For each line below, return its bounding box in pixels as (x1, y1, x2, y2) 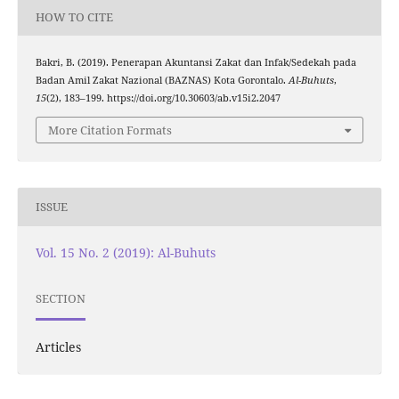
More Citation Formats (48, 121, 172, 138)
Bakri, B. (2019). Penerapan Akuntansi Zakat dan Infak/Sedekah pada (35, 56, 356, 69)
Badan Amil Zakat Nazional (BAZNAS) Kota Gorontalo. (35, 74, 289, 87)
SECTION (35, 290, 85, 307)
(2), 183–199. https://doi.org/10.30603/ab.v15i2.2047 (45, 92, 281, 105)
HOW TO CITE (35, 8, 113, 25)
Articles (35, 338, 81, 355)
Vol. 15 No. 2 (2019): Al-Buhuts (35, 243, 216, 261)
